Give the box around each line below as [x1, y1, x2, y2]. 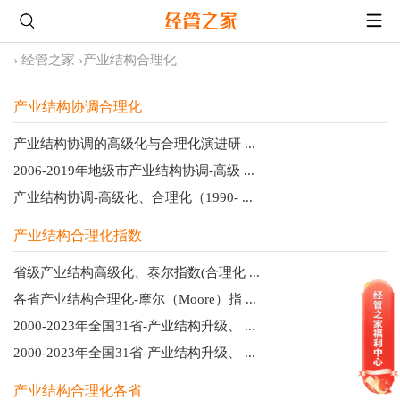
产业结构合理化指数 [13, 227, 142, 243]
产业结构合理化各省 [13, 382, 142, 398]
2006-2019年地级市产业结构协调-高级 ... [13, 162, 254, 178]
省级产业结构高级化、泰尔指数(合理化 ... [13, 264, 260, 279]
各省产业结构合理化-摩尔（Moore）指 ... [13, 291, 256, 306]
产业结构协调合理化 [13, 98, 142, 114]
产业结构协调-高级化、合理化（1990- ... [13, 189, 253, 204]
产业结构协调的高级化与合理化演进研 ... [13, 136, 255, 151]
